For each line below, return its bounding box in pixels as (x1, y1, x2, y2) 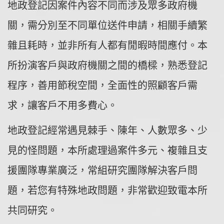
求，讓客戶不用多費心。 (7, 100, 117, 111)
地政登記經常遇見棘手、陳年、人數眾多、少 (7, 125, 207, 136)
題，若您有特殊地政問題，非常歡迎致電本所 (7, 185, 207, 196)
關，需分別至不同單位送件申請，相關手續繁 (7, 20, 207, 31)
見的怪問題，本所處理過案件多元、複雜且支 (7, 145, 207, 156)
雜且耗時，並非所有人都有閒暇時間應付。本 (7, 40, 207, 51)
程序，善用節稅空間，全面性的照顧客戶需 (7, 80, 197, 91)
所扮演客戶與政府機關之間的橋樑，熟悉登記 (7, 60, 207, 71)
